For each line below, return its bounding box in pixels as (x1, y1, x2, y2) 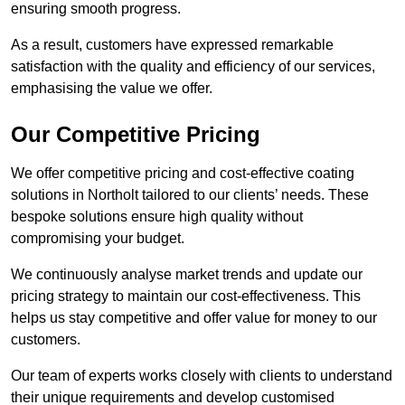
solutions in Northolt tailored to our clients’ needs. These (11, 187, 369, 203)
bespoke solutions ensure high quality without (11, 209, 303, 225)
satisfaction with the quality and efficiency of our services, (11, 59, 375, 75)
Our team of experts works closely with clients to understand (11, 368, 392, 384)
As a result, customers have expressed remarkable (11, 37, 334, 53)
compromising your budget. (11, 231, 184, 247)
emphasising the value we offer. (11, 80, 212, 97)
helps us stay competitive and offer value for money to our (11, 310, 377, 326)
